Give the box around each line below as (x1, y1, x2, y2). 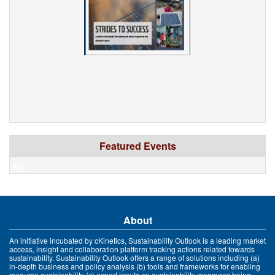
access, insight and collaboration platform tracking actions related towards (9, 244, 255, 255)
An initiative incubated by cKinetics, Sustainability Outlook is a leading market (9, 235, 266, 246)
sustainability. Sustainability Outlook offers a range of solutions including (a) (9, 252, 260, 263)
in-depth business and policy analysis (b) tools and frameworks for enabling (9, 261, 260, 272)
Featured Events (99, 139, 176, 153)
